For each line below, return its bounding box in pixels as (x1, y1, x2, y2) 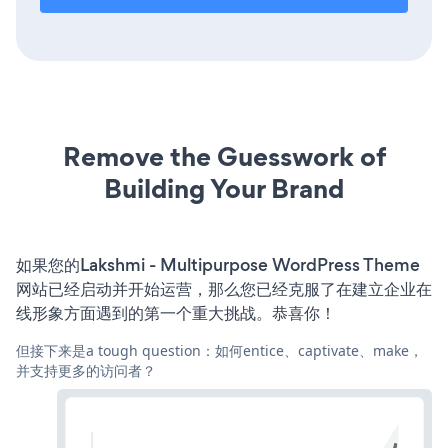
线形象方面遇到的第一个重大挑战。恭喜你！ (16, 301, 336, 325)
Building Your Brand (104, 170, 344, 207)
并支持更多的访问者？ (16, 361, 156, 380)
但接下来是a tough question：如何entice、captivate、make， (16, 341, 423, 360)
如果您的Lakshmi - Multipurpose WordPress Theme (16, 253, 420, 277)
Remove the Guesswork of (62, 138, 386, 175)
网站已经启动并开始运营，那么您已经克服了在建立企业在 (16, 277, 432, 301)
